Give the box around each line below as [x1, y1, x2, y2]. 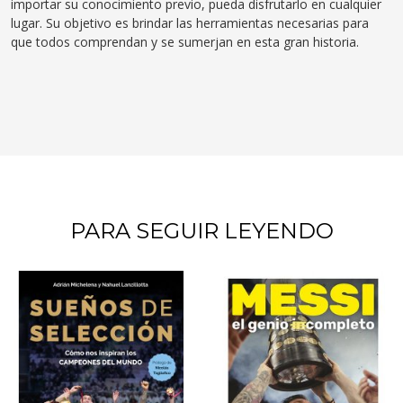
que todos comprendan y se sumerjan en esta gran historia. [11, 32, 359, 50]
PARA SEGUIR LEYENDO [69, 217, 334, 244]
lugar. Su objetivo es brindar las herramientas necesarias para [11, 13, 369, 31]
